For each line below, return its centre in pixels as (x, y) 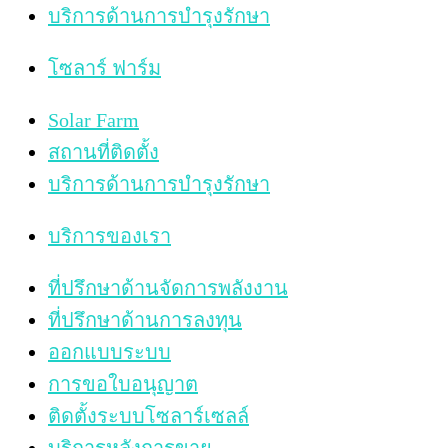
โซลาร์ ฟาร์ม (104, 68)
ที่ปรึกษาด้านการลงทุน (145, 320)
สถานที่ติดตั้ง (103, 152)
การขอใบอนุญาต (123, 384)
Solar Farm (93, 120)
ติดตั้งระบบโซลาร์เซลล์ (148, 416)
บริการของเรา (109, 236)
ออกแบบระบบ (109, 352)
